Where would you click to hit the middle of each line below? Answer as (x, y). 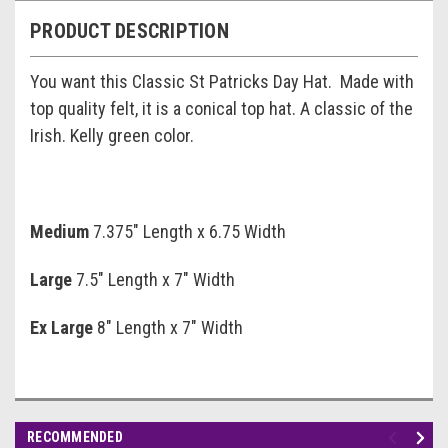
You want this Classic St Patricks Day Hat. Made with (222, 82)
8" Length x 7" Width (170, 328)
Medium (59, 232)
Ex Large (61, 328)
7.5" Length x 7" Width (155, 280)
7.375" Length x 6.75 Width (189, 232)
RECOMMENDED (75, 437)
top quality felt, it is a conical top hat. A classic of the (221, 109)
